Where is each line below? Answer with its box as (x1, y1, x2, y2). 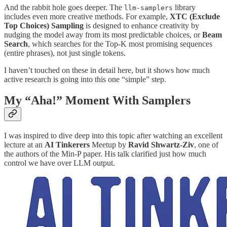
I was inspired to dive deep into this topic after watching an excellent (4, 131, 222, 140)
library (173, 3, 196, 12)
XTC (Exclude (170, 12, 220, 21)
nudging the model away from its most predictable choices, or (4, 30, 202, 39)
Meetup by (92, 140, 128, 149)
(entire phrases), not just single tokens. (4, 48, 126, 57)
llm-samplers (124, 4, 173, 12)
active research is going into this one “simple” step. (4, 74, 166, 84)
